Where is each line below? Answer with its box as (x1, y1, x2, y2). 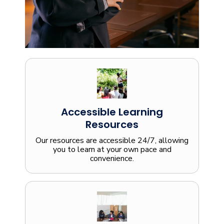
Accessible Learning (61, 105, 163, 119)
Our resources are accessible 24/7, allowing (35, 135, 188, 146)
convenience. (90, 153, 134, 164)
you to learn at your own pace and (52, 144, 171, 155)
